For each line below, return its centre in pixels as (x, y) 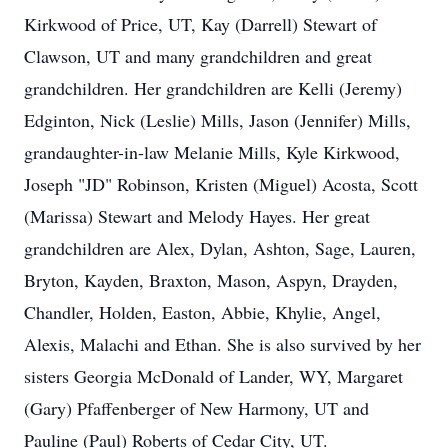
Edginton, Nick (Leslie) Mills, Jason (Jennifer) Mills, (217, 120)
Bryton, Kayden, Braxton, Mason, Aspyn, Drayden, (211, 280)
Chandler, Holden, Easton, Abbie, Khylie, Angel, (202, 312)
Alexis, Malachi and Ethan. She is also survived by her (222, 344)
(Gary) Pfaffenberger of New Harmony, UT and (196, 408)
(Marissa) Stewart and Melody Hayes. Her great (197, 216)
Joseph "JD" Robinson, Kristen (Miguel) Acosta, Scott (221, 184)
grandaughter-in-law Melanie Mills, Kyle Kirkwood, (212, 152)
